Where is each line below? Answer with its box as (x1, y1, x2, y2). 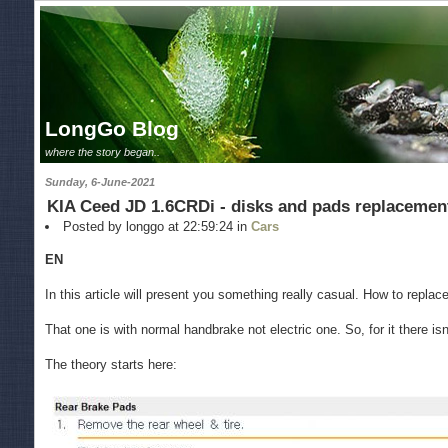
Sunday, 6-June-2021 (45, 175, 155, 188)
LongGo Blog (45, 116, 179, 140)
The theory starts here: (45, 356, 177, 372)
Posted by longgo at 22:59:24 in (63, 219, 252, 235)
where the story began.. (45, 145, 160, 158)
